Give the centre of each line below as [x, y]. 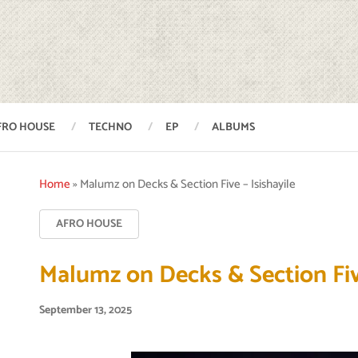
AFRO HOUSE [89, 224]
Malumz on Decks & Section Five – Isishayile [188, 184]
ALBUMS [233, 127]
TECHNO [110, 127]
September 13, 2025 [86, 310]
